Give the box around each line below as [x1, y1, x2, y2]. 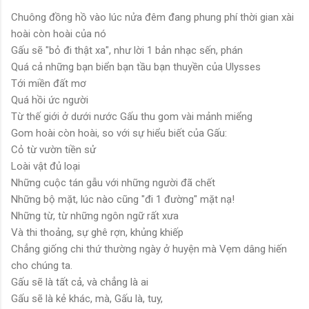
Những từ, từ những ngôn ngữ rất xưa [11, 210, 179, 223]
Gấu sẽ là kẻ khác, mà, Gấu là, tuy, [11, 292, 163, 306]
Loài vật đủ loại [11, 160, 80, 173]
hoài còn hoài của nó [11, 28, 106, 41]
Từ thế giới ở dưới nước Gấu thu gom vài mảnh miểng [11, 110, 252, 123]
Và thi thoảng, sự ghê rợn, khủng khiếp [11, 226, 183, 239]
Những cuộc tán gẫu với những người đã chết [11, 177, 215, 190]
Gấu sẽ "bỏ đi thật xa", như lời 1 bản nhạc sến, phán [11, 44, 243, 57]
